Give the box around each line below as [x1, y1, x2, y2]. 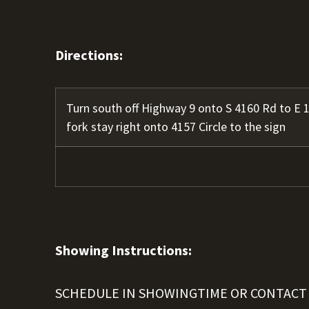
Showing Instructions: [55, 241, 192, 259]
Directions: [55, 46, 123, 63]
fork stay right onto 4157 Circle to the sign [66, 119, 286, 134]
